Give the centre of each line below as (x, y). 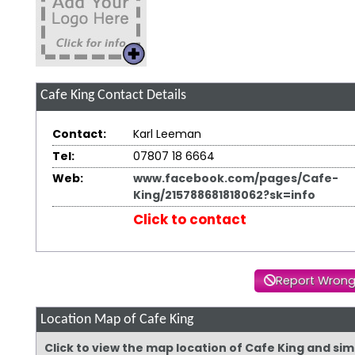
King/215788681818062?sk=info (224, 195)
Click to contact (189, 219)
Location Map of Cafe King (116, 319)
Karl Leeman (167, 134)
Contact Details (140, 95)
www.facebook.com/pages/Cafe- (235, 178)
